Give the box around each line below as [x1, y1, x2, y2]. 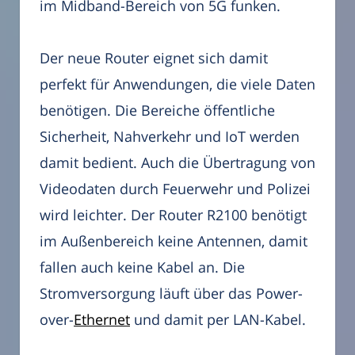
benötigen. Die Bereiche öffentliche [40, 100, 275, 120]
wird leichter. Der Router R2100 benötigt [40, 204, 307, 224]
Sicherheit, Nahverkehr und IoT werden [40, 126, 300, 146]
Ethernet [74, 309, 130, 329]
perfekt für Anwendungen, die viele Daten [40, 74, 315, 94]
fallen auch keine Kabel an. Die [40, 257, 245, 277]
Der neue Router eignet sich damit [40, 48, 268, 67]
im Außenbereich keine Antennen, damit [40, 231, 307, 250]
